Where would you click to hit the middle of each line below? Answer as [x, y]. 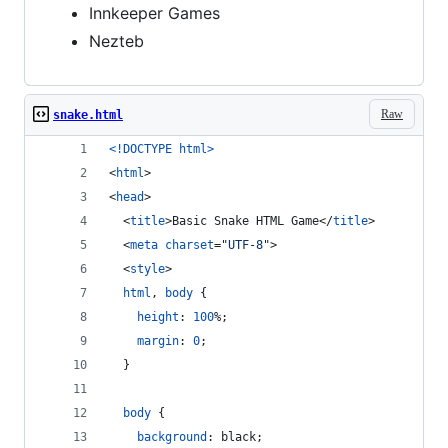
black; [238, 437]
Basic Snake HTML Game [245, 221]
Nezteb [116, 41]
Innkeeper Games [154, 13]
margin [158, 341]
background [172, 437]
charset [189, 245]
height [158, 317]
